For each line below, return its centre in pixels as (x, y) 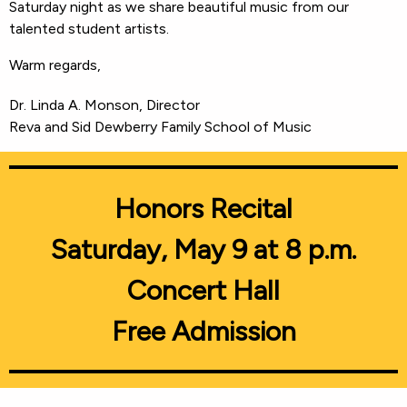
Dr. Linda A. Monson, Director (104, 105)
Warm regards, (55, 65)
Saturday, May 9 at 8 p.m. (203, 249)
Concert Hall (203, 290)
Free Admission (203, 331)
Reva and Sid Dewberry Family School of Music (160, 127)
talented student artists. (89, 29)
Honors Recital (203, 208)
